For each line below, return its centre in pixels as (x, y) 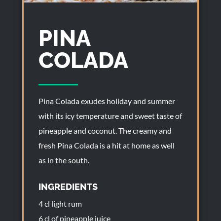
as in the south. (64, 160)
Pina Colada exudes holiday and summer (107, 101)
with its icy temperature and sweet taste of (110, 116)
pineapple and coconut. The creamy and (105, 130)
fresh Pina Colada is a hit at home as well (106, 145)
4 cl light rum (60, 203)
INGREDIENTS (68, 187)
